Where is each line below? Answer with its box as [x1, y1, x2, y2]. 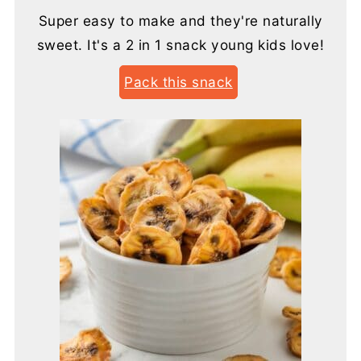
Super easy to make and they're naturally [38, 11, 323, 29]
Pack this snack [124, 73, 233, 90]
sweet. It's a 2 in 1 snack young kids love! [36, 35, 325, 53]
